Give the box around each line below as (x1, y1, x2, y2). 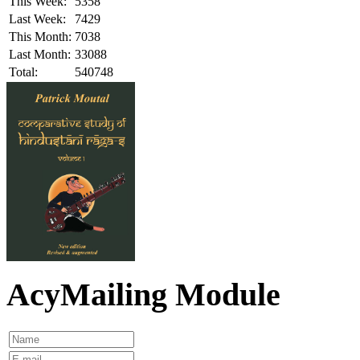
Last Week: (9, 11, 66, 26)
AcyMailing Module (6, 276, 280, 313)
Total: (9, 64, 38, 79)
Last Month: (9, 47, 71, 61)
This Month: (9, 29, 72, 43)
